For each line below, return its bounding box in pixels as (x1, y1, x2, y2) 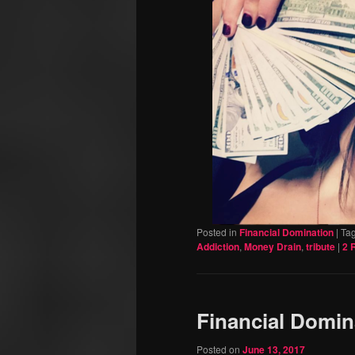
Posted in (197, 225, 237, 239)
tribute (306, 239, 335, 254)
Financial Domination (239, 225, 334, 240)
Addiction (197, 239, 239, 254)
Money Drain (244, 239, 301, 254)
